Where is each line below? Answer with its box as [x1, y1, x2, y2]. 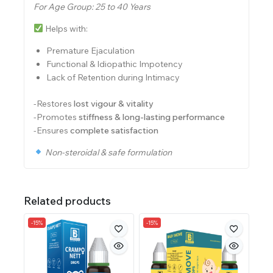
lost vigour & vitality [74, 97, 154, 109]
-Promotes [34, 111, 79, 122]
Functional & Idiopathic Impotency [46, 58, 183, 69]
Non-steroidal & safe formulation [44, 146, 172, 158]
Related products [24, 194, 111, 207]
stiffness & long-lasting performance [79, 111, 225, 122]
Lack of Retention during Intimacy [46, 71, 180, 83]
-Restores [34, 97, 74, 109]
